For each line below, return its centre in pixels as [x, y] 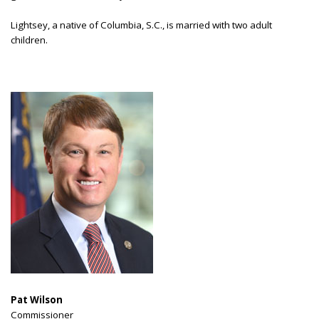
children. [29, 40]
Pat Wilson [37, 299]
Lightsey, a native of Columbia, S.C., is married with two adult [141, 25]
